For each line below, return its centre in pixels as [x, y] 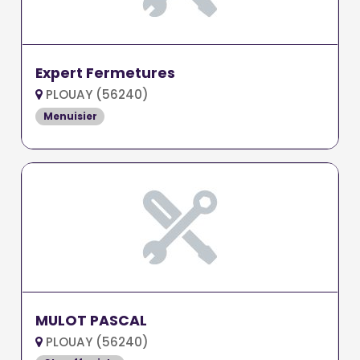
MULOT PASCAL [92, 320]
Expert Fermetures [106, 73]
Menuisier [70, 116]
